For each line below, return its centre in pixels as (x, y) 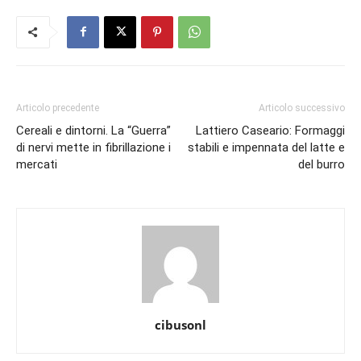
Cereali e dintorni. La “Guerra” (93, 130)
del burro (322, 164)
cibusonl (180, 324)
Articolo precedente (58, 108)
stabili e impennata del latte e (266, 147)
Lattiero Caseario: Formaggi (270, 130)
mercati (37, 164)
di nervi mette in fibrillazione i (93, 147)
